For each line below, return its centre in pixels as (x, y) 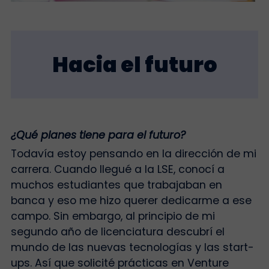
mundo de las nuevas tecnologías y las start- (132, 247)
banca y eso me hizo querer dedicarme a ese (131, 200)
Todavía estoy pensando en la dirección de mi (133, 153)
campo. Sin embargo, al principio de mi (113, 216)
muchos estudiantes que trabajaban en (116, 185)
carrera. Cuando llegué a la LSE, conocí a (117, 169)
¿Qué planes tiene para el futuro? (99, 135)
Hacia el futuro (134, 65)
